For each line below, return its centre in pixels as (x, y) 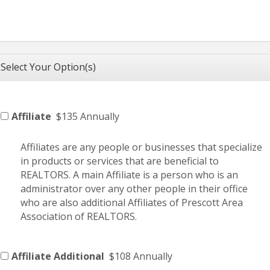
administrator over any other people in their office (134, 189)
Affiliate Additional (58, 256)
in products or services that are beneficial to (120, 161)
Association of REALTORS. (79, 217)
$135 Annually (88, 117)
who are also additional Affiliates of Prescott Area (132, 203)
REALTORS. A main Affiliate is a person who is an (129, 175)
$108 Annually (141, 256)
